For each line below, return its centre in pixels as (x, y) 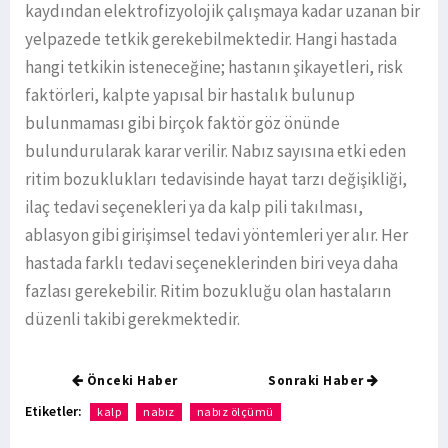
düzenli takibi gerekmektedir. (132, 318)
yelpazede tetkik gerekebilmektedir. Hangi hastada (211, 38)
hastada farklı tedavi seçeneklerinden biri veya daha (211, 262)
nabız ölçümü (235, 411)
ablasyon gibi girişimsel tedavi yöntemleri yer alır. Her (216, 234)
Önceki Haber (130, 380)
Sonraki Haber (318, 380)
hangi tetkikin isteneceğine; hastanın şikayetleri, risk (214, 66)
